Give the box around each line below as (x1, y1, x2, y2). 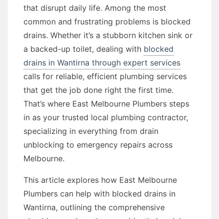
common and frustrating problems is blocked (23, 17, 191, 26)
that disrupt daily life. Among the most (23, 3, 166, 13)
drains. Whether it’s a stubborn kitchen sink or (23, 30, 193, 40)
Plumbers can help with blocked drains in (23, 189, 175, 198)
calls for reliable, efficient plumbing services (23, 71, 187, 81)
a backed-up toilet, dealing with (23, 44, 144, 54)
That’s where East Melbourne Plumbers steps (23, 99, 189, 109)
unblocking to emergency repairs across (23, 140, 173, 150)
